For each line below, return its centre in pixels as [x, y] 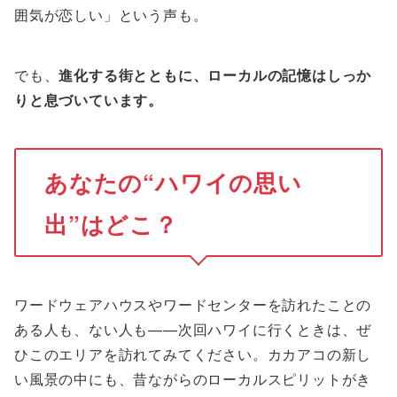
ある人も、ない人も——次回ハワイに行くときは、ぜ [193, 330]
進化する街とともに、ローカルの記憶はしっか [215, 74]
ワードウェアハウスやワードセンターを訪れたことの [193, 305]
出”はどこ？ [111, 223]
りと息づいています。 [89, 99]
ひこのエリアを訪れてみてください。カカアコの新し [193, 354]
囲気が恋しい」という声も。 [111, 14]
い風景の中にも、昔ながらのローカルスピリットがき [193, 379]
